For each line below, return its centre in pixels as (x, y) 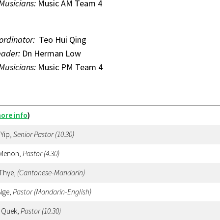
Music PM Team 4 (69, 67)
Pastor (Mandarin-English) (52, 192)
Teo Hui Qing (62, 39)
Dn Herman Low (52, 53)
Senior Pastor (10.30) (44, 134)
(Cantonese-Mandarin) (51, 172)
